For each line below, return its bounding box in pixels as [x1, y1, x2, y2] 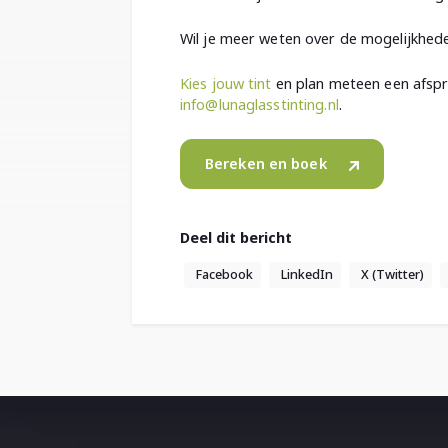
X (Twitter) [361, 266, 424, 284]
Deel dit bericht [180, 228, 292, 248]
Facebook [196, 266, 253, 284]
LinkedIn [281, 266, 333, 284]
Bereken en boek [205, 154, 327, 174]
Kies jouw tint [180, 73, 272, 93]
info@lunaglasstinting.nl [180, 94, 339, 114]
